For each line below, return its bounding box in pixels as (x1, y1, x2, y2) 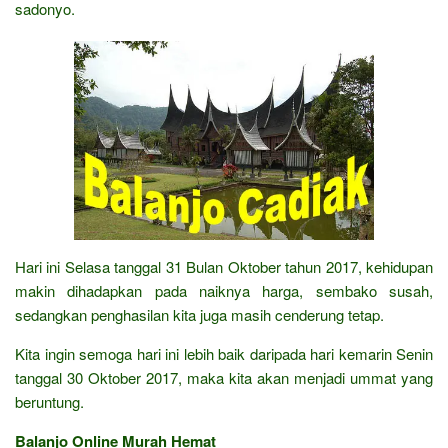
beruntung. (15, 390, 84, 412)
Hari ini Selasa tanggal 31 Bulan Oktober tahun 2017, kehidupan (15, 255, 433, 277)
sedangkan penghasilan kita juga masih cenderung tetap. (15, 303, 384, 325)
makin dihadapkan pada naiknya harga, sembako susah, (15, 279, 433, 301)
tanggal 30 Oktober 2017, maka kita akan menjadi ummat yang (15, 366, 433, 388)
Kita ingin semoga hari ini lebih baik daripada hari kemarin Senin (15, 342, 433, 364)
